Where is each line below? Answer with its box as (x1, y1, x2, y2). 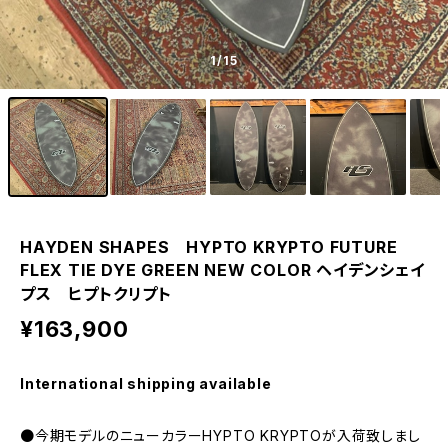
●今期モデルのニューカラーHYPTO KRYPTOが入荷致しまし (20, 427, 421, 444)
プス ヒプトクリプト (20, 284, 173, 304)
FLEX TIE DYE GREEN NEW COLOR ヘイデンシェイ (20, 260, 425, 280)
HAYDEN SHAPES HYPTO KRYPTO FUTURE (20, 237, 398, 257)
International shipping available (20, 375, 272, 392)
